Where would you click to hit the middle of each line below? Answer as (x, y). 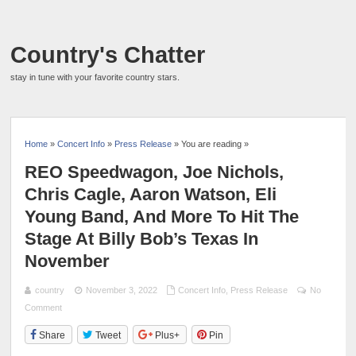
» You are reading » (211, 143)
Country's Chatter (108, 55)
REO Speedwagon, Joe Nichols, (155, 172)
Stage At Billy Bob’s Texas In (142, 238)
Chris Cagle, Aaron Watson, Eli (151, 194)
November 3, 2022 (121, 290)
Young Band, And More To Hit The (162, 216)
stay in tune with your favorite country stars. (95, 77)
